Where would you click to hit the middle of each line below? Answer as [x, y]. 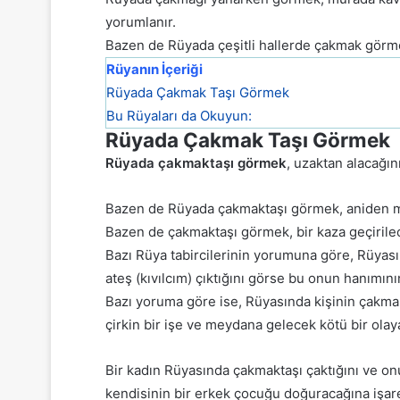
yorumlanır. [141, 22]
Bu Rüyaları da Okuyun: [179, 116]
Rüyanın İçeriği [154, 69]
